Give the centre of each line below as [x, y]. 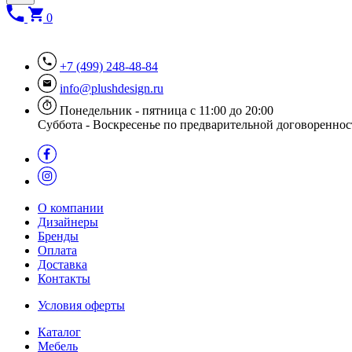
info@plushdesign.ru [112, 88]
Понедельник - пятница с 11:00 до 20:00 [167, 110]
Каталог [59, 332]
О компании [71, 207]
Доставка [62, 264]
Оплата [57, 250]
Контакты [64, 278]
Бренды [58, 236]
